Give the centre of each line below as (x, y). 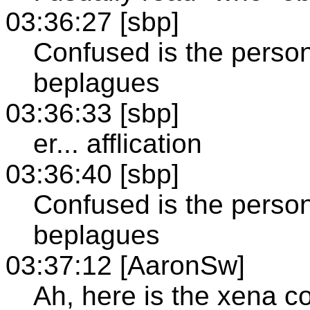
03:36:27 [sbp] (92, 21)
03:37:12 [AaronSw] (125, 265)
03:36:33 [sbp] (92, 113)
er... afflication (118, 143)
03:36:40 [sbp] (92, 174)
